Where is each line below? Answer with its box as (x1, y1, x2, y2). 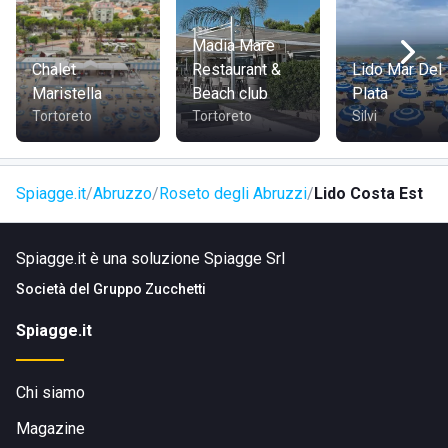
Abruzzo (93, 184, 152, 203)
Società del (16, 281, 93, 297)
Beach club (192, 84, 268, 103)
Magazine (16, 419, 85, 438)
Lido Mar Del (352, 60, 442, 79)
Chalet (32, 60, 76, 79)
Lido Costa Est (314, 184, 423, 203)
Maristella (32, 84, 102, 103)
